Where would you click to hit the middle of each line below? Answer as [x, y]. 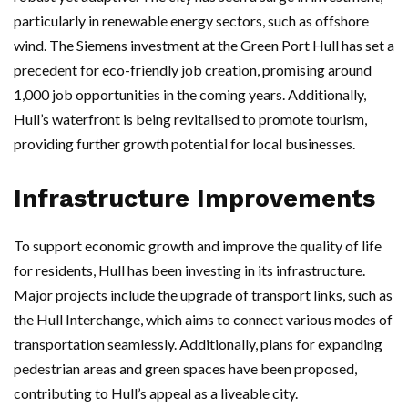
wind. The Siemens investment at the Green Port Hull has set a [204, 46]
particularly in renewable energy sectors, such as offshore [191, 21]
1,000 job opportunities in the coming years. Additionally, [190, 95]
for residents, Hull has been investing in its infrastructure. [189, 270]
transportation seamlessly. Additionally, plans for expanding [198, 344]
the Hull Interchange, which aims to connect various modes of [203, 320]
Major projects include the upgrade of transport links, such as [203, 295]
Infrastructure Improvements [194, 199]
